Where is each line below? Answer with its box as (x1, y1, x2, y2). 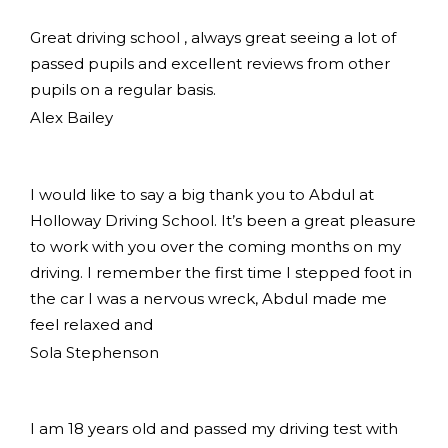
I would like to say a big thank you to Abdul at (30, 184, 374, 204)
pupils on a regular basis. (30, 79, 216, 99)
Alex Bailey (30, 107, 113, 127)
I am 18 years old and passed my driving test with (30, 419, 398, 439)
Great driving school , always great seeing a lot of (30, 27, 396, 47)
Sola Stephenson (30, 342, 159, 362)
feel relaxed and (30, 314, 153, 334)
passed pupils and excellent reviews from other (30, 53, 390, 73)
